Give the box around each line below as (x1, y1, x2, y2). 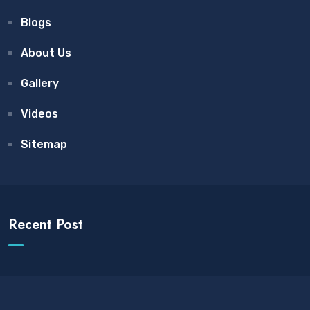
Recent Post (8, 214, 83, 235)
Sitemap (21, 137, 67, 151)
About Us (21, 46, 71, 60)
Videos (21, 107, 58, 120)
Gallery (21, 76, 59, 90)
